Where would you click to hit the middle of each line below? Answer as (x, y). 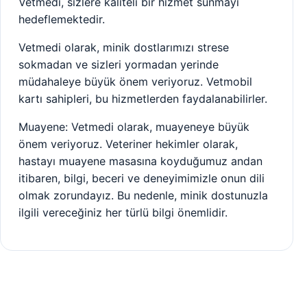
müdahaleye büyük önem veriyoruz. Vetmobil (135, 81)
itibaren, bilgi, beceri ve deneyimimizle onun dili (142, 178)
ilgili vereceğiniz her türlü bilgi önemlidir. (123, 212)
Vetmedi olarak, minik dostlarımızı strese (124, 47)
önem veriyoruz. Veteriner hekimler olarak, (128, 144)
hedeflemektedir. (62, 19)
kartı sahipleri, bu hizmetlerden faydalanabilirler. (143, 98)
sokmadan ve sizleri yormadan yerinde (119, 64)
